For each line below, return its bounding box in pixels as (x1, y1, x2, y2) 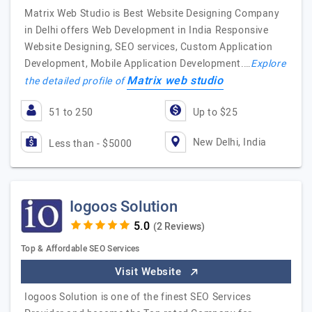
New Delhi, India (192, 134, 267, 150)
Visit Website (114, 264, 185, 279)
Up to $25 (192, 105, 237, 120)
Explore (251, 56, 286, 71)
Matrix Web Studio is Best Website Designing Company (24, 6, 280, 21)
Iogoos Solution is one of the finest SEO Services (24, 290, 251, 304)
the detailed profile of (24, 74, 127, 88)
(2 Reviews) (153, 219, 205, 234)
